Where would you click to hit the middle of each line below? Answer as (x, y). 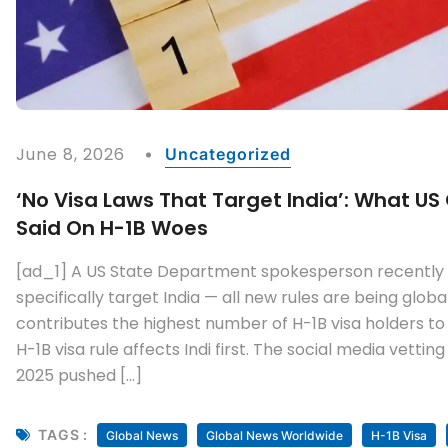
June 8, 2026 (71, 154)
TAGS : (63, 435)
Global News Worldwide (274, 435)
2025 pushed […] (79, 375)
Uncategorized (227, 153)
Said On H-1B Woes (112, 227)
